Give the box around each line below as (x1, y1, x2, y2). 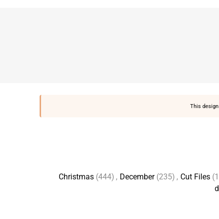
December (120, 172, 154, 181)
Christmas (59, 172, 94, 181)
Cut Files (180, 172, 210, 181)
